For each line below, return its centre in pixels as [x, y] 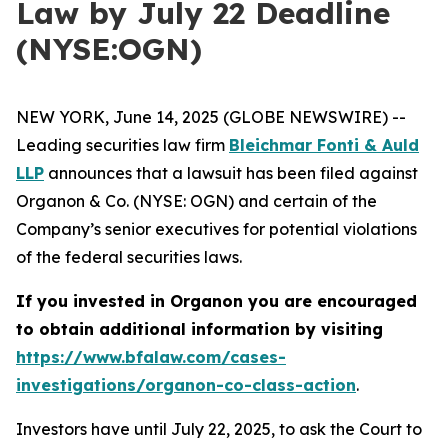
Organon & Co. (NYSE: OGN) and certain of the [196, 201]
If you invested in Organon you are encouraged [216, 301]
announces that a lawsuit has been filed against [231, 173]
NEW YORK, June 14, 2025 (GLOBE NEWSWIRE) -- [211, 117]
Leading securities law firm [122, 145]
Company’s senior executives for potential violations [216, 229]
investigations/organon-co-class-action [186, 385]
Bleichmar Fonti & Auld [324, 145]
